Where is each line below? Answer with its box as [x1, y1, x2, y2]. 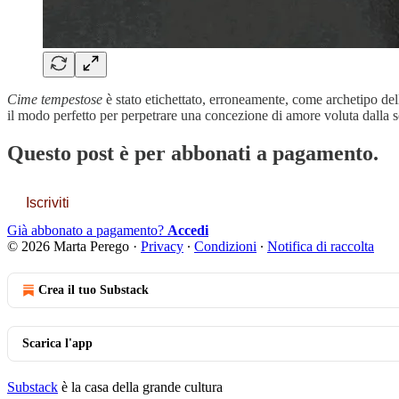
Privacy [141, 239, 183, 255]
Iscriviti [26, 195, 69, 211]
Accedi [167, 223, 208, 239]
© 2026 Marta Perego [7, 239, 129, 255]
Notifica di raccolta [267, 239, 374, 255]
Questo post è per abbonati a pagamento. [7, 142, 379, 166]
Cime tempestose [7, 92, 102, 108]
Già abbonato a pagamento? [7, 223, 167, 239]
